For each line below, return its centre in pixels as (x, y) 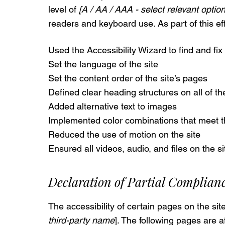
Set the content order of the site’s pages (128, 78)
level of (64, 10)
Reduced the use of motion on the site (124, 134)
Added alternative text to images (113, 106)
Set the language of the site (104, 64)
